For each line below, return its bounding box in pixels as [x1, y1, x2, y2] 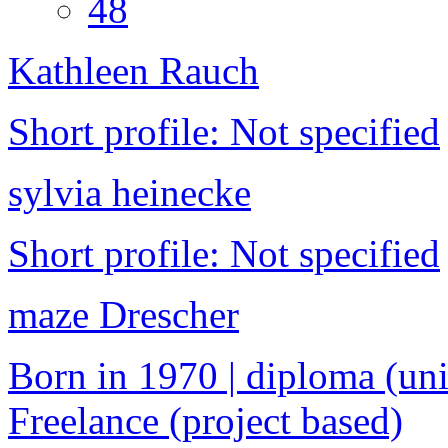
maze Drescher [8, 293, 239, 337]
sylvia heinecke [8, 171, 251, 215]
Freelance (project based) [8, 399, 403, 443]
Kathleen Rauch [8, 49, 259, 93]
